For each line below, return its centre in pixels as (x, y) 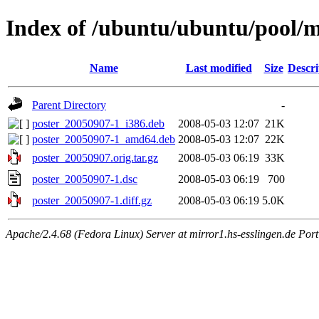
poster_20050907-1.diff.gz (92, 200)
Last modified (219, 68)
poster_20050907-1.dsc (85, 179)
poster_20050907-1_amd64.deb (104, 139)
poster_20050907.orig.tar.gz (95, 157)
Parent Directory (69, 105)
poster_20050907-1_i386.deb (98, 123)
